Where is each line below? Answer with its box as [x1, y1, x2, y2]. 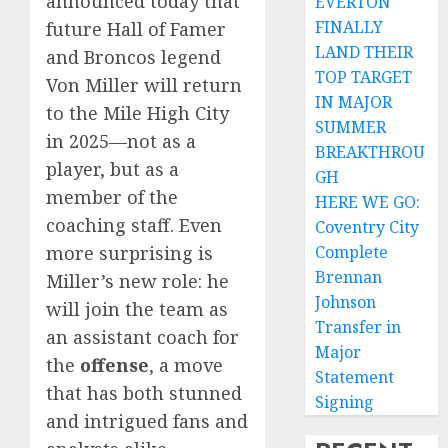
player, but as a [46, 157, 179, 181]
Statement [315, 366, 395, 388]
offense [80, 353, 149, 377]
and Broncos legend [46, 45, 221, 69]
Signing [315, 391, 375, 413]
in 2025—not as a [46, 129, 196, 153]
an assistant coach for [46, 325, 239, 349]
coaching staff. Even [46, 213, 222, 237]
